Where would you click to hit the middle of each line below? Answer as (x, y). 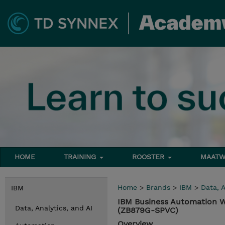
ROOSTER (150, 157)
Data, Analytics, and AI (54, 208)
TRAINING (81, 157)
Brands (158, 187)
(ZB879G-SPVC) (148, 210)
